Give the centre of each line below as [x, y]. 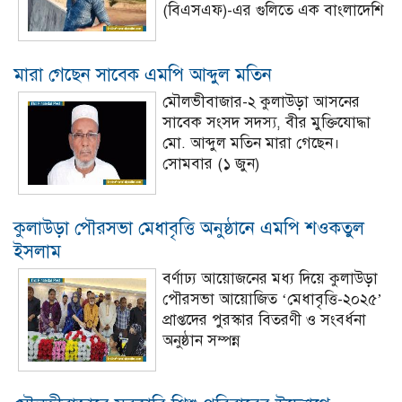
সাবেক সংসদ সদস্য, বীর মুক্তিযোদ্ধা [267, 122]
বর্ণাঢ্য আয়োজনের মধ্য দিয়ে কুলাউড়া [270, 279]
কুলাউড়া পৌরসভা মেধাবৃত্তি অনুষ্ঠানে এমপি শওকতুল [189, 228]
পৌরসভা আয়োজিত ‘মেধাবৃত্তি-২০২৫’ [272, 299]
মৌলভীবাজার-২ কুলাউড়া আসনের [261, 102]
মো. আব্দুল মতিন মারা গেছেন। [251, 143]
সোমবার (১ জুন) [211, 164]
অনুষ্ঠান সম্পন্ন [201, 341]
